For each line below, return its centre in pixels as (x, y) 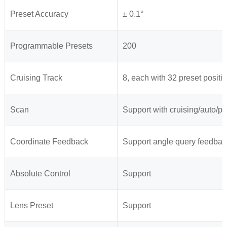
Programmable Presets (51, 46)
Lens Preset (31, 206)
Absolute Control (40, 174)
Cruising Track (36, 78)
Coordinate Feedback (49, 142)
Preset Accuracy (39, 14)
